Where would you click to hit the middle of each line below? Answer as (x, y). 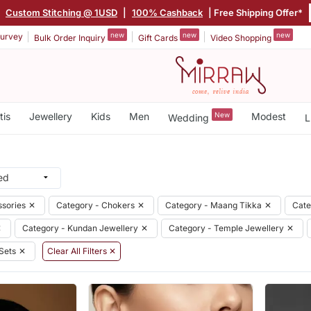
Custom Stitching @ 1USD (61, 12)
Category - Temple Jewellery (226, 228)
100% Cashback (167, 12)
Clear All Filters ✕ (82, 251)
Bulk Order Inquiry (71, 37)
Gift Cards (159, 37)
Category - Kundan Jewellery (80, 228)
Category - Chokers (95, 205)
